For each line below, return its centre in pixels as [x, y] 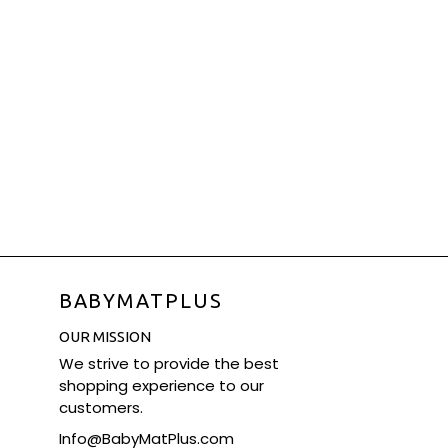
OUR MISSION [104, 336]
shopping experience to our [161, 386]
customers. [100, 408]
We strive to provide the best [168, 364]
